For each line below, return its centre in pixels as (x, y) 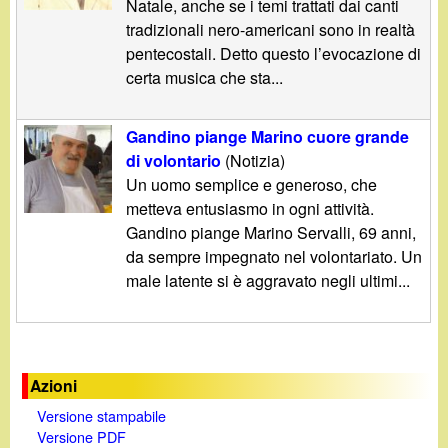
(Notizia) (253, 160)
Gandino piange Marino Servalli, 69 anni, (271, 232)
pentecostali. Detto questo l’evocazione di (274, 53)
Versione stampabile (101, 416)
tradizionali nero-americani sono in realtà (271, 29)
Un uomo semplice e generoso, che (252, 184)
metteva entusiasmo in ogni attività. (250, 208)
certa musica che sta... (205, 77)
